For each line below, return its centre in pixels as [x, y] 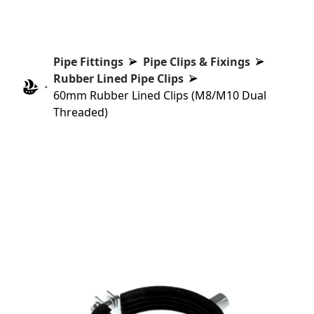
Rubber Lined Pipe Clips [119, 78]
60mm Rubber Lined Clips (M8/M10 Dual [160, 95]
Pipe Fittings [89, 62]
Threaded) [81, 112]
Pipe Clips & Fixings [197, 62]
